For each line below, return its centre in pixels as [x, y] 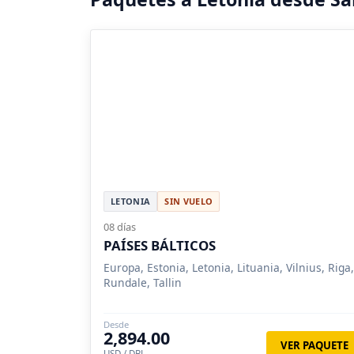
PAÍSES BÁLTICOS [160, 245]
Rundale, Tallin [143, 282]
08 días [120, 226]
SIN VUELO [189, 201]
